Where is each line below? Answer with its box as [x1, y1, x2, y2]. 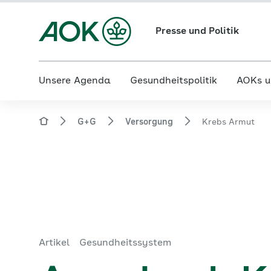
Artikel [39, 238, 70, 248]
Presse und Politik [155, 27, 239, 36]
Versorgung [125, 118, 173, 126]
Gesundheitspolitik [130, 76, 217, 86]
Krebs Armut [202, 118, 255, 126]
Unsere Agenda [39, 76, 111, 86]
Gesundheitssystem [79, 238, 171, 248]
